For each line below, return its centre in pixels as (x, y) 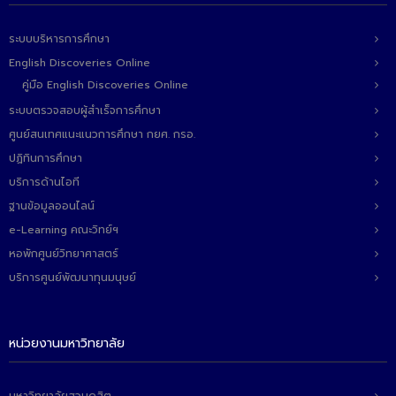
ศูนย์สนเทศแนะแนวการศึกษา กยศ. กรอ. (102, 134)
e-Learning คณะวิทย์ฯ (64, 230)
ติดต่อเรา (58, 11)
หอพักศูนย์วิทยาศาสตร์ (64, 254)
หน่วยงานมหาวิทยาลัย (67, 343)
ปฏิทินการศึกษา (46, 158)
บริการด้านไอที (44, 182)
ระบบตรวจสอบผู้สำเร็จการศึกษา (85, 110)
